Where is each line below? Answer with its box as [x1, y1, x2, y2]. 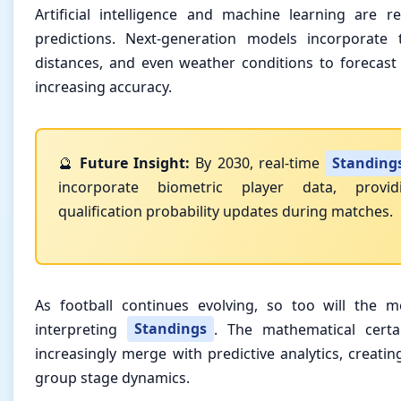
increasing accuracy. [35, 77, 172, 98]
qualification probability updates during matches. [58, 201, 393, 222]
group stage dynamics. [35, 367, 190, 388]
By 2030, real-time [190, 153, 325, 174]
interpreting [35, 319, 127, 339]
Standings [133, 319, 207, 339]
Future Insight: [80, 153, 191, 174]
